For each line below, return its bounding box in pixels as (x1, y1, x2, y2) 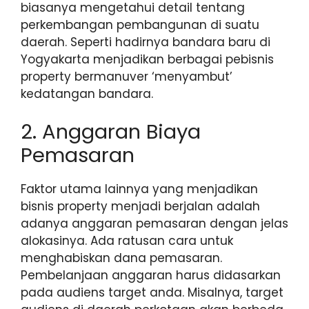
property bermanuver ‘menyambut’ (21, 68, 232, 85)
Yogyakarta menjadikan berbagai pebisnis (21, 50, 274, 68)
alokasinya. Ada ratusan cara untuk (21, 232, 233, 250)
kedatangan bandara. (21, 85, 153, 102)
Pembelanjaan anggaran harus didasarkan (21, 267, 281, 284)
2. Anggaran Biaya (21, 118, 201, 146)
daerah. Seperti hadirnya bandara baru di (21, 33, 270, 50)
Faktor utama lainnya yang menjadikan (21, 181, 258, 198)
